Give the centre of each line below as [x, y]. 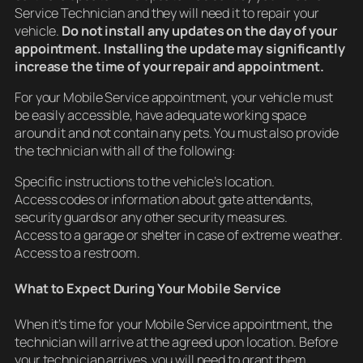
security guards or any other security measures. [152, 218]
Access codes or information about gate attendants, [164, 200]
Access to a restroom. [77, 253]
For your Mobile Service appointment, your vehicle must [174, 98]
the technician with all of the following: [125, 151]
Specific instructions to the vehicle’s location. [145, 182]
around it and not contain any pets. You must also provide [177, 133]
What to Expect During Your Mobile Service [148, 289]
